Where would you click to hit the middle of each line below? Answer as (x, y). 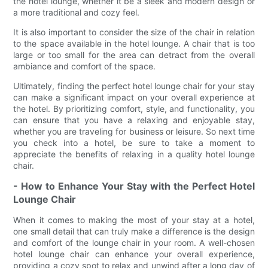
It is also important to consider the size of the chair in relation (134, 32)
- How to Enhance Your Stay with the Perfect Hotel (134, 186)
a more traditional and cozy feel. (77, 13)
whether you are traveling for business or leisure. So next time (134, 132)
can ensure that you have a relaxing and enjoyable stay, (134, 120)
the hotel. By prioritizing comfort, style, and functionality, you (134, 109)
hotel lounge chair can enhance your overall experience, (134, 254)
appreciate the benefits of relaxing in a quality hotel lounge (134, 154)
